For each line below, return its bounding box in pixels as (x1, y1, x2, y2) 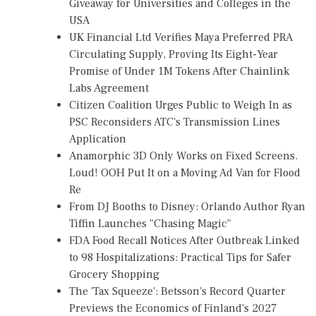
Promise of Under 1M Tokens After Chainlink (69, 63, 289, 78)
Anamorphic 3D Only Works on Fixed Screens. (69, 148, 298, 163)
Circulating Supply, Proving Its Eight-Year (69, 47, 278, 61)
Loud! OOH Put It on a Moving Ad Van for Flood (69, 165, 300, 180)
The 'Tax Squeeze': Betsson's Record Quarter (69, 284, 286, 298)
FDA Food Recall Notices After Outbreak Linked (69, 233, 300, 248)
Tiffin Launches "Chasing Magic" (69, 216, 231, 231)
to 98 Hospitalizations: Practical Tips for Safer (69, 250, 291, 265)
